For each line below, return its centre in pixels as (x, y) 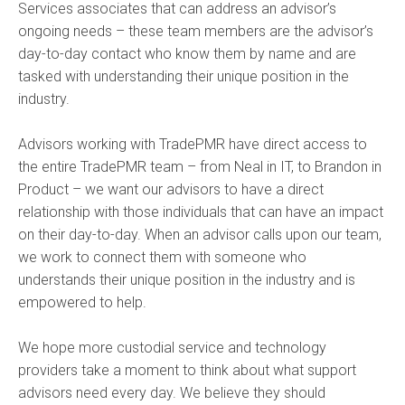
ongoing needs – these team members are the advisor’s (196, 32)
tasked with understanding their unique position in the (184, 77)
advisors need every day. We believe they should (172, 393)
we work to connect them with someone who (162, 258)
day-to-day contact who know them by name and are (187, 54)
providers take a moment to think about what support (187, 371)
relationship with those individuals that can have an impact (201, 212)
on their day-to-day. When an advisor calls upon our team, (200, 235)
